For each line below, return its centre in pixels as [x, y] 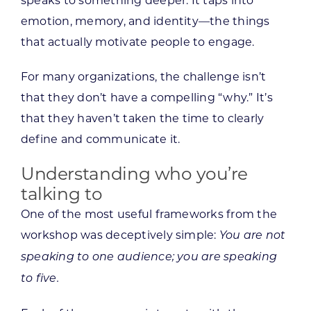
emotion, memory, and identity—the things [145, 21]
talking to [61, 193]
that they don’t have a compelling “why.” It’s [146, 97]
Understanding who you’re [134, 173]
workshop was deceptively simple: [120, 235]
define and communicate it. [100, 139]
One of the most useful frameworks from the [149, 214]
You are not [252, 236]
